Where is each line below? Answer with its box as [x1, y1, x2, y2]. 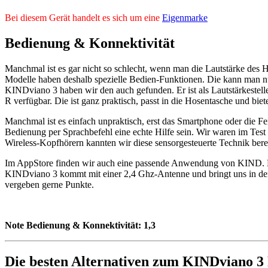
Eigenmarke [162, 13, 208, 23]
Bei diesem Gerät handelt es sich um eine [5, 13, 162, 23]
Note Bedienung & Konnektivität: [5, 220, 144, 231]
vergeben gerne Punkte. [5, 179, 94, 190]
